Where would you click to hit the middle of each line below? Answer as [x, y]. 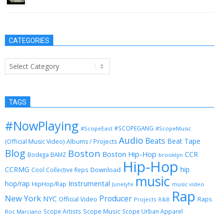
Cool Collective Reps [60, 169]
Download [106, 169]
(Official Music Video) [35, 141]
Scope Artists [62, 211]
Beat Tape [184, 141]
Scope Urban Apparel [153, 211]
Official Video [78, 199]
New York [23, 198]
